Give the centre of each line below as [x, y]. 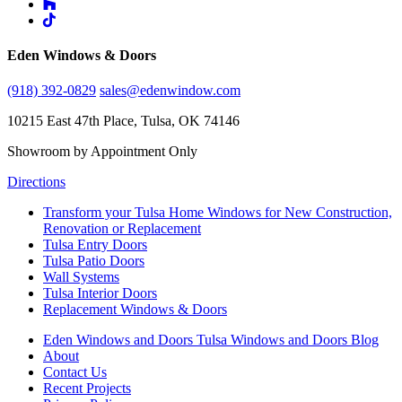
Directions [36, 182]
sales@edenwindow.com [170, 91]
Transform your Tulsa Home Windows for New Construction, [218, 213]
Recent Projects [87, 389]
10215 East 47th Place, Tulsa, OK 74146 [123, 121]
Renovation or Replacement [122, 229]
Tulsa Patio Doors [94, 261]
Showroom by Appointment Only [102, 152]
